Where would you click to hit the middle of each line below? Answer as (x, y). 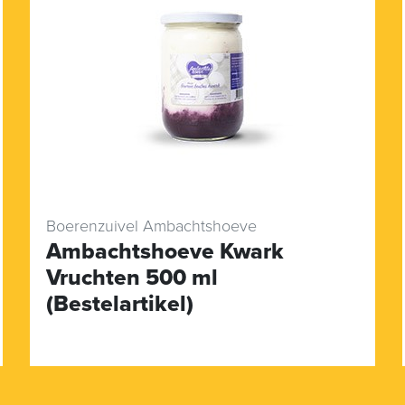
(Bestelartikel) (119, 303)
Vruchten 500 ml (132, 277)
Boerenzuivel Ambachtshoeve (151, 226)
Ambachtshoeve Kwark (165, 251)
